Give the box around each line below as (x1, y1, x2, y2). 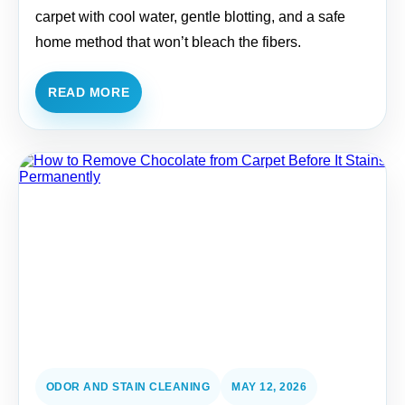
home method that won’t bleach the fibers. (35, 34, 301, 50)
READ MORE (48, 85, 130, 99)
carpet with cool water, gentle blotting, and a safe (35, 9, 345, 24)
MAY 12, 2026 (231, 381, 307, 393)
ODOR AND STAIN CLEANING (46, 381, 211, 393)
